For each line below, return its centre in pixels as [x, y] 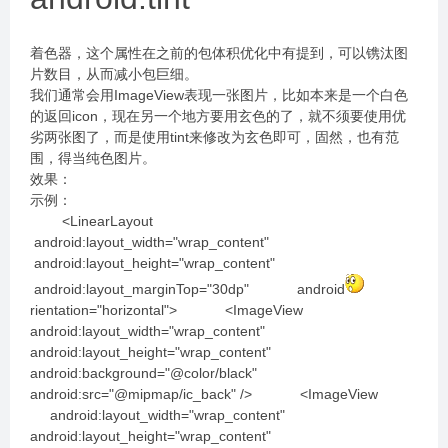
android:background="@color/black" [173, 373]
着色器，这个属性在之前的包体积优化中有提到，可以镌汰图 [219, 53]
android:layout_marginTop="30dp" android [187, 289]
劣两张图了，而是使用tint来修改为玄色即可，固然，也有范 [214, 137]
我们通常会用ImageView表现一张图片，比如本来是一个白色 [219, 95]
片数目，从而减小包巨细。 [114, 74]
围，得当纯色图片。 [93, 158]
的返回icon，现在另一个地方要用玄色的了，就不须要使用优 [218, 116]
